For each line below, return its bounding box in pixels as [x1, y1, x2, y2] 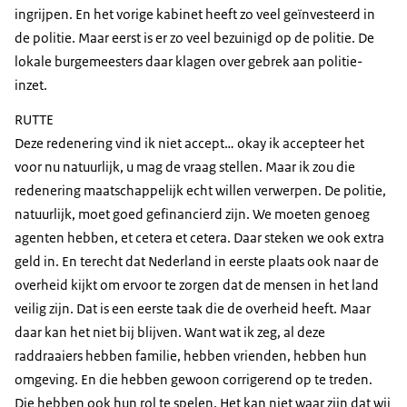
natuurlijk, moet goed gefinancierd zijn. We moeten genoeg [15, 205, 370, 223]
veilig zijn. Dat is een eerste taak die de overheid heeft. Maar [15, 300, 371, 318]
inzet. [15, 76, 47, 94]
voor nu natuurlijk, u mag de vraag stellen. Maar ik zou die [15, 158, 355, 176]
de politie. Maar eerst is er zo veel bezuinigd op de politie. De [15, 29, 374, 47]
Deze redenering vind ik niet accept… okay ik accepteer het [15, 134, 364, 153]
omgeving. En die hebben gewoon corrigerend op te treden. [15, 371, 372, 389]
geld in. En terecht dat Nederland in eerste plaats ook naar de [15, 253, 379, 271]
